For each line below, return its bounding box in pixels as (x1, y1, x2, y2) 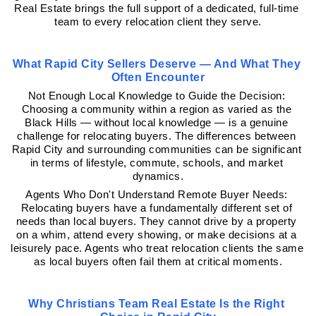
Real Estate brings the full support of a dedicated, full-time (14, 2, 299, 14)
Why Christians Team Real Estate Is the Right (28, 298, 285, 310)
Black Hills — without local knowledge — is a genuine (25, 116, 288, 128)
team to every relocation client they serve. (54, 16, 262, 28)
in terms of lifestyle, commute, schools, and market (30, 157, 283, 169)
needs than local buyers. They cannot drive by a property (16, 215, 297, 227)
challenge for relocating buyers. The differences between (17, 130, 296, 142)
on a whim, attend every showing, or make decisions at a (16, 229, 297, 241)
